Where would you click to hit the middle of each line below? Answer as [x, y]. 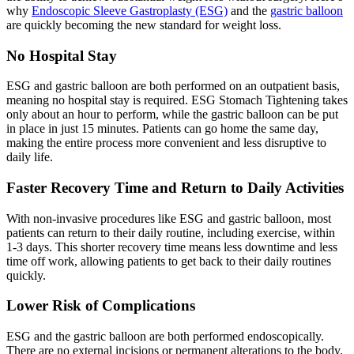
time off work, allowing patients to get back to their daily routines [169, 261]
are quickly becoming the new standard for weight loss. [144, 24]
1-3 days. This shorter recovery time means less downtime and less [172, 247]
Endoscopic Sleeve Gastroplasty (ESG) [130, 10]
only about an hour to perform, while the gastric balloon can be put [172, 115]
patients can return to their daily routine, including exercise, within [171, 232]
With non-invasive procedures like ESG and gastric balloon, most [169, 218]
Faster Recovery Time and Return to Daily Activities [175, 187]
